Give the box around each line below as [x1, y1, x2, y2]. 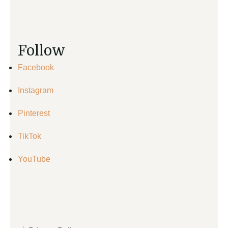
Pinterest [18, 108, 50, 118]
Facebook [18, 63, 54, 72]
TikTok [18, 131, 41, 140]
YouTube [18, 154, 50, 163]
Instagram [18, 85, 53, 95]
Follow [18, 42, 65, 59]
